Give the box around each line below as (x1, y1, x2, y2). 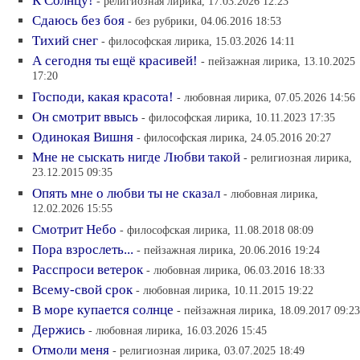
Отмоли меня (32, 342, 109, 358)
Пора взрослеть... (32, 242, 133, 257)
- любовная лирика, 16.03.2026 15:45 (88, 324, 267, 337)
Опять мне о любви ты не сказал (32, 186, 220, 201)
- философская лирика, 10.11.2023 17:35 (141, 111, 335, 124)
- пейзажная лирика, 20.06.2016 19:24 (137, 243, 320, 256)
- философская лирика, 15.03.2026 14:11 (101, 35, 295, 47)
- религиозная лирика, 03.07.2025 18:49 (112, 344, 305, 357)
